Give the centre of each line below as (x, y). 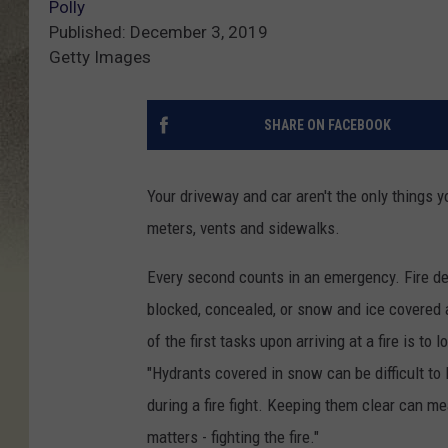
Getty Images (100, 56)
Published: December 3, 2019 (158, 31)
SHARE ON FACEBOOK (327, 124)
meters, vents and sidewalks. (243, 227)
